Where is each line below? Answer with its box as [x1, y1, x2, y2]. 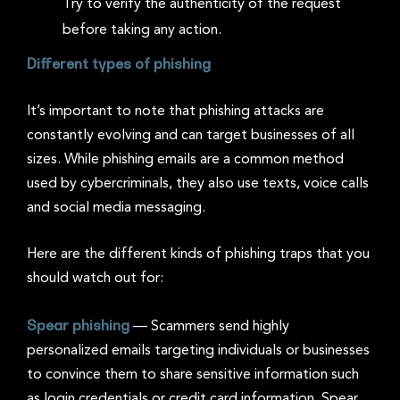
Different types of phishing [27, 54, 211, 72]
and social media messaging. [27, 200, 252, 215]
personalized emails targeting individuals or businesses [27, 343, 370, 358]
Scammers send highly [151, 319, 289, 334]
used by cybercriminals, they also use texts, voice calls [27, 176, 369, 191]
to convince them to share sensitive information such [27, 367, 359, 382]
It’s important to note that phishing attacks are [27, 104, 324, 119]
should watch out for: [27, 271, 163, 286]
